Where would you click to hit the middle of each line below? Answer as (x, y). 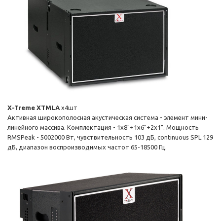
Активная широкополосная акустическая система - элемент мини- (108, 118)
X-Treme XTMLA (34, 108)
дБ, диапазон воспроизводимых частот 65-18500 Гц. (87, 147)
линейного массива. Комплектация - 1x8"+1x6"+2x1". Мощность (103, 128)
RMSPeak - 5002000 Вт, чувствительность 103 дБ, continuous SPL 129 (110, 137)
